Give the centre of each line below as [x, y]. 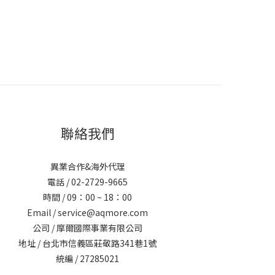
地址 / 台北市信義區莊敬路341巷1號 [88, 243]
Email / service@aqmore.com [88, 212]
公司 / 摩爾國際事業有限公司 [88, 227]
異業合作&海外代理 [87, 166]
